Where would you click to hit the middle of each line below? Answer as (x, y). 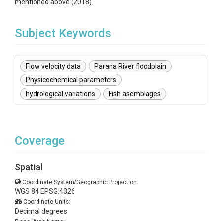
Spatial (29, 167)
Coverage (40, 141)
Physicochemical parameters (71, 80)
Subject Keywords (63, 33)
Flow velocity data (53, 66)
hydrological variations (60, 94)
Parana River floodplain (130, 66)
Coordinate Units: (47, 202)
